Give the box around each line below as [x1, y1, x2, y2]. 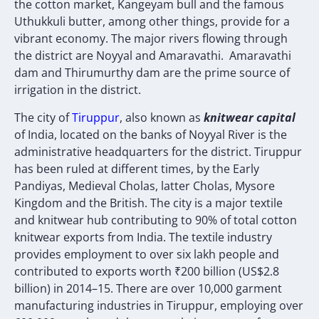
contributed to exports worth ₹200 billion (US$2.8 [14, 263, 279, 279]
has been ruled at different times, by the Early [14, 160, 259, 177]
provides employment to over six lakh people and [14, 246, 279, 262]
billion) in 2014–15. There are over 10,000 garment [14, 280, 282, 296]
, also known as [120, 109, 204, 125]
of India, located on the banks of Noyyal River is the [14, 126, 287, 142]
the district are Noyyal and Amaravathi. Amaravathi [14, 48, 291, 64]
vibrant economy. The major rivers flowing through [14, 31, 288, 47]
